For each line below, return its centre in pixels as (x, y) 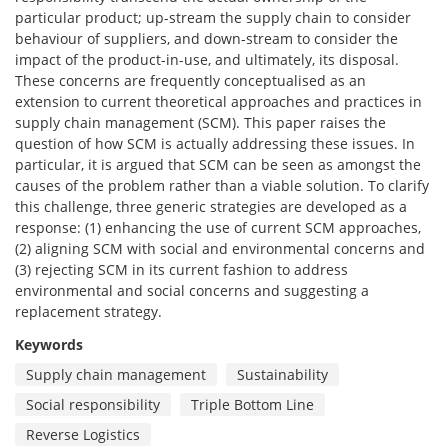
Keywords (49, 344)
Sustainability (282, 374)
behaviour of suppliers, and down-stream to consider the (206, 38)
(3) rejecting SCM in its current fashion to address (181, 269)
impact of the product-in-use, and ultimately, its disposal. (207, 59)
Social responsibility (93, 404)
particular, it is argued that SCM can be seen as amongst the (218, 164)
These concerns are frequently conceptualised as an (190, 80)
